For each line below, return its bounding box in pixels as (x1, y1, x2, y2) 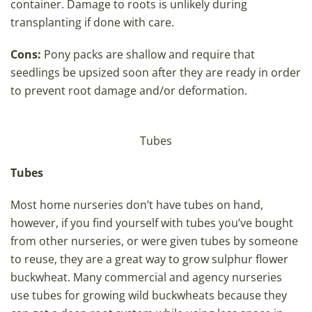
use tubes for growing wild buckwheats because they (10, 288, 287, 304)
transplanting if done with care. (10, 15, 174, 31)
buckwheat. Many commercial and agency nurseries (10, 270, 282, 286)
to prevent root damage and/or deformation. (10, 83, 247, 99)
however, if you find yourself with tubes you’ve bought (10, 215, 293, 231)
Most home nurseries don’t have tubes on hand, (10, 197, 263, 213)
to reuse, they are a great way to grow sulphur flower (10, 251, 288, 267)
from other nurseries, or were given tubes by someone (10, 233, 298, 249)
